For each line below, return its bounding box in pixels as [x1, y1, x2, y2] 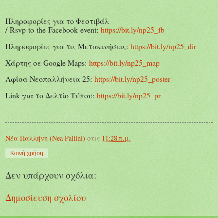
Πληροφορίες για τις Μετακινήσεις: [5, 40, 130, 51]
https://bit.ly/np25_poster [94, 73, 170, 84]
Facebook [48, 24, 78, 35]
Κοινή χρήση [10, 150, 43, 157]
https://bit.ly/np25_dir [130, 40, 196, 51]
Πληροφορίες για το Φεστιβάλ [5, 15, 109, 26]
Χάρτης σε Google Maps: [5, 57, 89, 68]
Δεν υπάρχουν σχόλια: [5, 168, 96, 181]
